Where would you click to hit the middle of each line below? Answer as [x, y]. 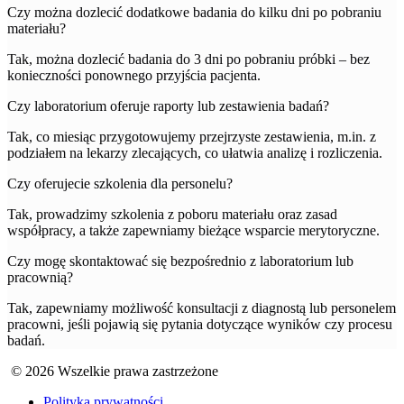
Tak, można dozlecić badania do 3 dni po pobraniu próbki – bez [188, 60]
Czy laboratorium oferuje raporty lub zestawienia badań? [168, 106]
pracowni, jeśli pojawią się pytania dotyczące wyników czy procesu [200, 325]
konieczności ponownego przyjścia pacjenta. [134, 76]
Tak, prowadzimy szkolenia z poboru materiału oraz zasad [172, 215]
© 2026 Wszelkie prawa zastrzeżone [113, 372]
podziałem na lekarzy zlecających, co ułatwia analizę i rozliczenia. [195, 153]
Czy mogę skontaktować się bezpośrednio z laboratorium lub [180, 262]
